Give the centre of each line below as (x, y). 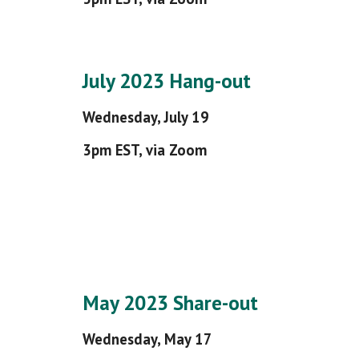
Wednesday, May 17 (147, 339)
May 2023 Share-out (170, 303)
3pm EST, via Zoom (144, 150)
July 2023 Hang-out (166, 81)
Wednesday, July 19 (145, 117)
